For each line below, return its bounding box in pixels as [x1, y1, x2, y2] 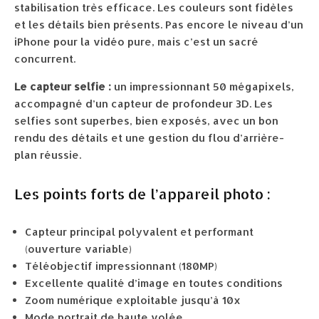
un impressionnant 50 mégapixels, [111, 80, 294, 94]
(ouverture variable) [25, 242, 132, 256]
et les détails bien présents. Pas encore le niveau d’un [14, 18, 303, 32]
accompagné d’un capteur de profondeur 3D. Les [14, 97, 273, 111]
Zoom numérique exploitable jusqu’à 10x [25, 293, 241, 308]
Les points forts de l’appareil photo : [14, 184, 271, 204]
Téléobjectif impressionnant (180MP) [25, 259, 217, 273]
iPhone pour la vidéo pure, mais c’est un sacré [14, 35, 258, 49]
